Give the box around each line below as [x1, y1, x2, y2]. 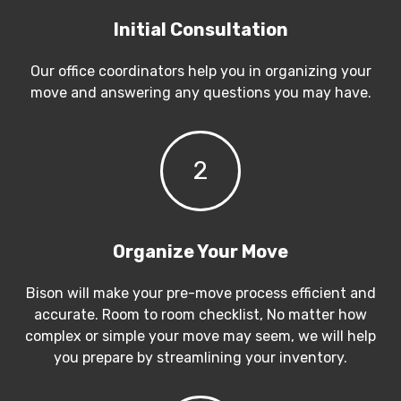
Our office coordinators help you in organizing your [30, 63, 371, 81]
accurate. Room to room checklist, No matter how [34, 306, 367, 324]
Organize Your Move [113, 241, 288, 263]
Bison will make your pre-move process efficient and [25, 285, 376, 303]
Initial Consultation [113, 19, 288, 41]
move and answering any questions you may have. [30, 84, 371, 102]
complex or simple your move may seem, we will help [25, 328, 376, 346]
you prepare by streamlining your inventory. [54, 349, 347, 367]
